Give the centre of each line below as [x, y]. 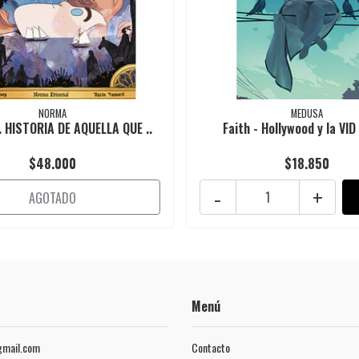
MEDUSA [307, 114]
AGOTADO [52, 198]
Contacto [211, 348]
